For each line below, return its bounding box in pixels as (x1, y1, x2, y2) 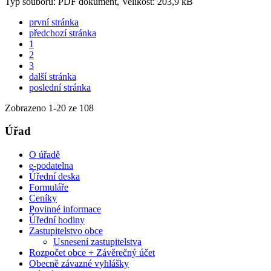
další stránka (29, 71, 76, 82)
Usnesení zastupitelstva (53, 237, 142, 247)
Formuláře (29, 182, 68, 193)
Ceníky (29, 193, 57, 204)
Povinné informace (29, 204, 101, 215)
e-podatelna (29, 160, 73, 171)
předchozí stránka (29, 27, 96, 38)
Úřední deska (29, 171, 80, 182)
